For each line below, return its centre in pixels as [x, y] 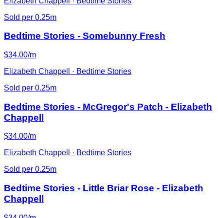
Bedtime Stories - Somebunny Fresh [85, 36]
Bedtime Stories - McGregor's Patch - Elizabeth [108, 107]
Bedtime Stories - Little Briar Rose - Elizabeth [104, 188]
